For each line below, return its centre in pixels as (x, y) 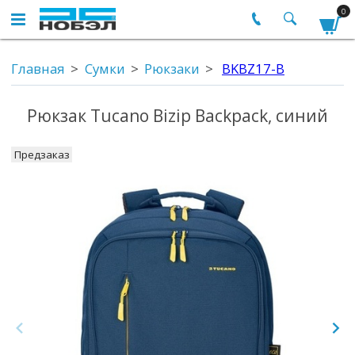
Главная (38, 69)
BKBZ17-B (253, 69)
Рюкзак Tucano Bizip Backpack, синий (177, 116)
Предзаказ (42, 154)
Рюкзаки (172, 69)
